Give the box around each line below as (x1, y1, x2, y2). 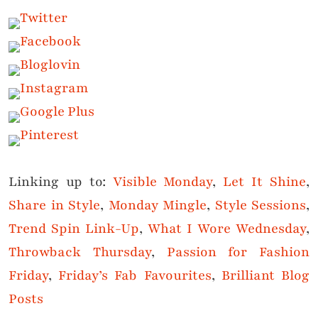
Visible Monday (112, 172, 213, 192)
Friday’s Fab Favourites (58, 266, 212, 285)
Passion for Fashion (166, 243, 309, 262)
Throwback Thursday (9, 243, 151, 262)
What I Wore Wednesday (148, 219, 306, 238)
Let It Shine (223, 172, 307, 192)
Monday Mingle (108, 196, 207, 215)
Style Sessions (214, 196, 306, 215)
